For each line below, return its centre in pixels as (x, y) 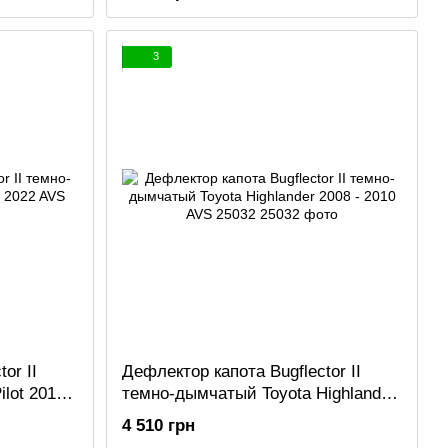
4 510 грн (158, 425)
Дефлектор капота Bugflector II (241, 371)
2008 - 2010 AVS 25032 (209, 415)
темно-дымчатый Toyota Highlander (259, 393)
